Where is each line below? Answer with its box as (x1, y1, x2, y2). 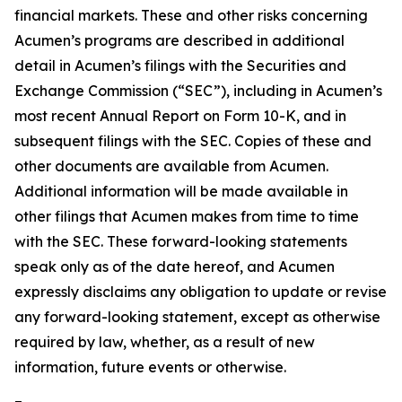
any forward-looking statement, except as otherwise (14, 308, 380, 326)
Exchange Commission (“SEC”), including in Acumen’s (14, 82, 382, 100)
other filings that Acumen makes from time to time (14, 207, 359, 225)
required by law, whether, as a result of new (14, 333, 315, 351)
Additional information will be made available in (14, 182, 348, 200)
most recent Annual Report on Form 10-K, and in (14, 107, 346, 125)
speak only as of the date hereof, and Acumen (14, 258, 335, 275)
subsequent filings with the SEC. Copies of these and (14, 132, 371, 150)
